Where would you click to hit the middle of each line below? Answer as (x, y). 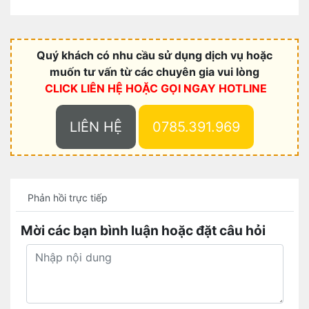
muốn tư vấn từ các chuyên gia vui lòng (154, 72)
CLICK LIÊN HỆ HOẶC (103, 88)
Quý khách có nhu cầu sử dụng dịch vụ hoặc (154, 55)
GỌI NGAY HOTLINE (214, 88)
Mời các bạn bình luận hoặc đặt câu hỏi (143, 230)
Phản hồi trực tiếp (67, 198)
